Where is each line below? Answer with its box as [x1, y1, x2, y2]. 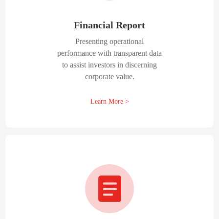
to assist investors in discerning [62, 61, 157, 69]
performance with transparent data [57, 49, 162, 57]
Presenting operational [75, 37, 144, 45]
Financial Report [74, 20, 145, 30]
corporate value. [85, 72, 134, 81]
